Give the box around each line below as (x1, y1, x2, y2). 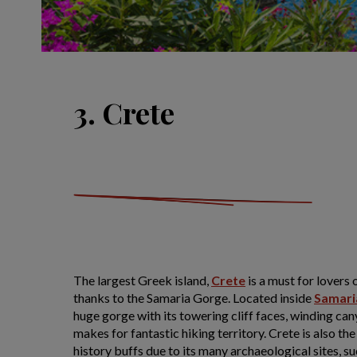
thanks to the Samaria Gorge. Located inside (73, 290, 314, 305)
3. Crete (73, 93, 175, 131)
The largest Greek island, (73, 273, 211, 288)
